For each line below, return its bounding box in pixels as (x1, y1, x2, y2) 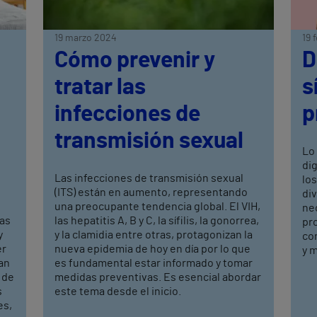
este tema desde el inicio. (54, 286, 182, 298)
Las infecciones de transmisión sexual (54, 173, 244, 185)
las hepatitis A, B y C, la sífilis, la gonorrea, (54, 215, 260, 227)
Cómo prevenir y (54, 49, 216, 72)
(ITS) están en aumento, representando (54, 187, 248, 199)
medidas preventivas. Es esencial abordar (54, 272, 262, 284)
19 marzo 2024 (54, 33, 117, 44)
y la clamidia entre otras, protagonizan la (54, 229, 253, 241)
